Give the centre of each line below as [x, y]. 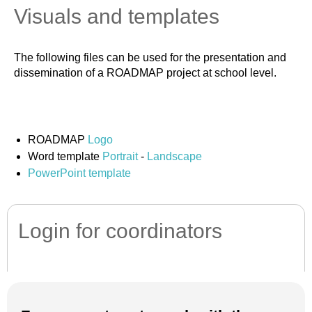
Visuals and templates [117, 16]
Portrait [120, 156]
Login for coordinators [120, 231]
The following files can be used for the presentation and [150, 57]
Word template [65, 156]
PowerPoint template [79, 173]
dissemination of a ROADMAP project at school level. [145, 73]
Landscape [174, 156]
